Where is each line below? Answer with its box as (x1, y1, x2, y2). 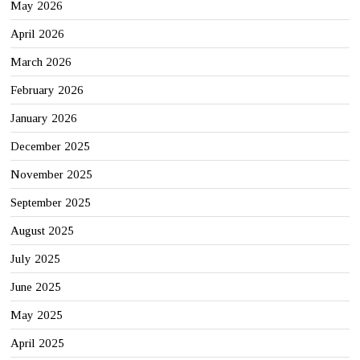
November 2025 (10, 167, 93, 181)
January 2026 (10, 111, 78, 125)
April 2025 (10, 336, 65, 350)
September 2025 (10, 195, 92, 209)
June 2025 (10, 280, 62, 293)
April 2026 (10, 27, 65, 40)
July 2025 (10, 252, 61, 265)
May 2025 (10, 308, 63, 321)
